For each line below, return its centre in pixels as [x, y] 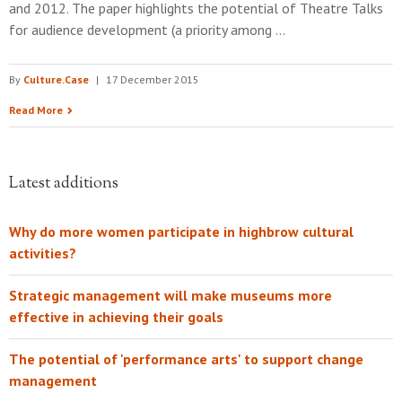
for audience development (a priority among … [147, 30]
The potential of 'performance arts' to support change [186, 359]
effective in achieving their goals [116, 317]
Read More [36, 110]
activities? [43, 253]
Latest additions [64, 184]
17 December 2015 [153, 79]
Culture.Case [56, 79]
